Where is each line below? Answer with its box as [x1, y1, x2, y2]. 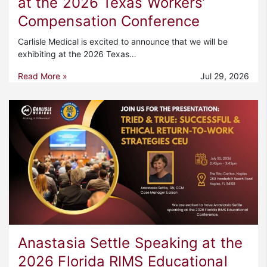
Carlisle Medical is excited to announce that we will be [18, 36, 228, 46]
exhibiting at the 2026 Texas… [18, 48, 136, 59]
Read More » [18, 70, 67, 81]
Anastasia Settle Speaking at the [18, 234, 243, 252]
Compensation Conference [18, 12, 200, 30]
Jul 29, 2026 [200, 70, 249, 81]
